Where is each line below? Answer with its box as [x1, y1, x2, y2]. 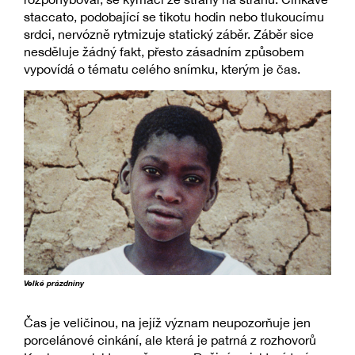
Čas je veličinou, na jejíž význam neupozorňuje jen [24, 315, 311, 330]
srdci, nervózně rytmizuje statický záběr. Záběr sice [24, 27, 314, 42]
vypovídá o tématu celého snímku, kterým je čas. [24, 62, 300, 77]
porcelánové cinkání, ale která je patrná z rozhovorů [24, 333, 316, 348]
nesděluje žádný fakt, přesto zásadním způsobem [24, 44, 304, 59]
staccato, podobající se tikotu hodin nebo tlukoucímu [24, 10, 324, 25]
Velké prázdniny [24, 279, 84, 288]
